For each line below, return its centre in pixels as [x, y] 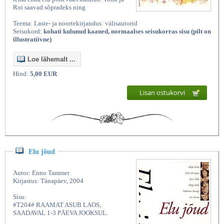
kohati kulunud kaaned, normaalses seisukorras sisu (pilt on [127, 31]
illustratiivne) [32, 39]
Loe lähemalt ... [51, 59]
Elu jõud [42, 152]
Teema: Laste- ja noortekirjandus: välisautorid [75, 23]
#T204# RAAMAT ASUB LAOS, [57, 205]
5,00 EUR [43, 74]
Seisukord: [28, 31]
